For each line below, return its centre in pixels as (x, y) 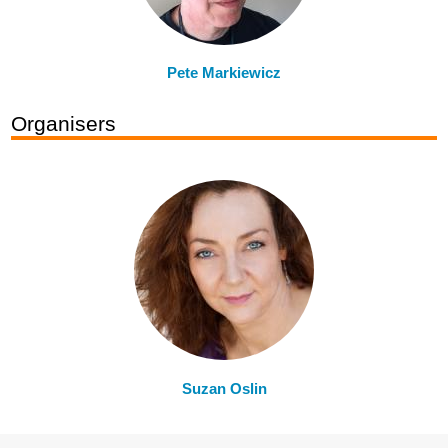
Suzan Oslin (224, 388)
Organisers (63, 124)
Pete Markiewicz (224, 72)
